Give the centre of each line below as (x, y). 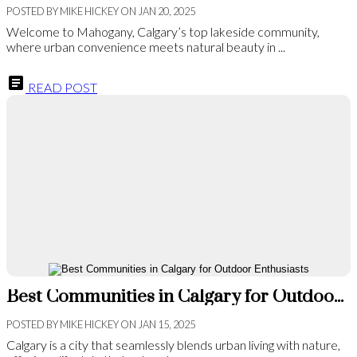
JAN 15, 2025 (167, 325)
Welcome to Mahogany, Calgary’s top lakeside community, (163, 32)
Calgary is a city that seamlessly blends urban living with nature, (173, 345)
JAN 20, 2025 (167, 12)
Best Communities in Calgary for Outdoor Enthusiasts (339, 297)
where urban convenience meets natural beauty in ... (146, 47)
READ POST (61, 88)
